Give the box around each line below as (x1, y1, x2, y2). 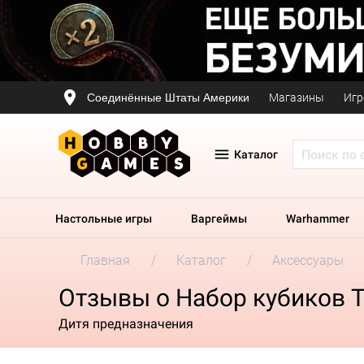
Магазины (269, 91, 324, 104)
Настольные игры (55, 212, 152, 225)
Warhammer (286, 212, 349, 225)
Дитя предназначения (58, 315, 193, 331)
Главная (80, 253, 130, 268)
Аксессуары (272, 253, 344, 268)
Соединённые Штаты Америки (87, 90, 249, 104)
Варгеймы (191, 212, 247, 225)
